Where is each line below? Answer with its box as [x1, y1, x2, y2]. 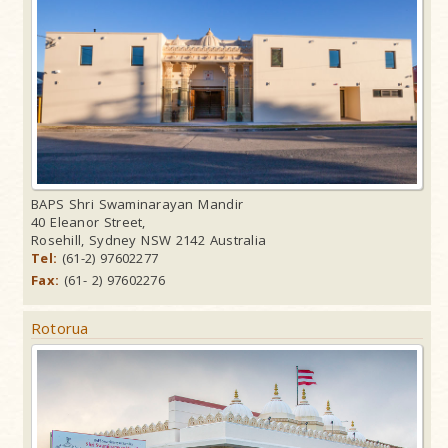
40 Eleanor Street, [31, 213, 146, 232]
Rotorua [31, 318, 89, 339]
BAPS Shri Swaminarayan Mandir [31, 195, 244, 214]
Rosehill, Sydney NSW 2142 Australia [31, 231, 267, 250]
